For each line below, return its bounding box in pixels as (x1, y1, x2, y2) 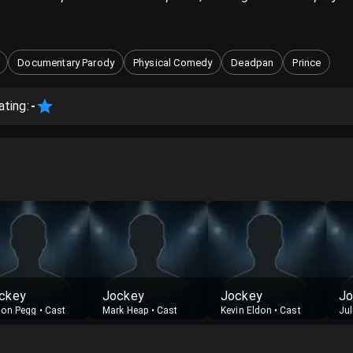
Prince (292, 56, 321, 69)
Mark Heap (102, 305, 149, 316)
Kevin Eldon (221, 305, 272, 316)
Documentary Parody (17, 56, 115, 69)
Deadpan (231, 56, 274, 69)
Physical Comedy (133, 56, 213, 69)
